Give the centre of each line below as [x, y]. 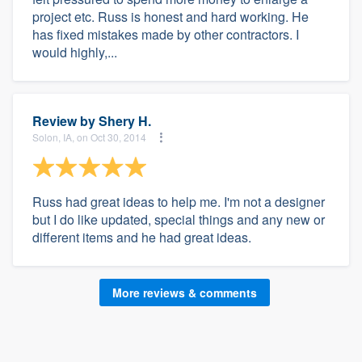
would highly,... [75, 52]
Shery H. [125, 120]
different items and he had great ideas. [142, 237]
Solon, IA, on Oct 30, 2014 [89, 137]
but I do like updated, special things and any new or [179, 219]
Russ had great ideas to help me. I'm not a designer [179, 201]
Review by [65, 120]
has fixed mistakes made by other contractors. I [166, 34]
